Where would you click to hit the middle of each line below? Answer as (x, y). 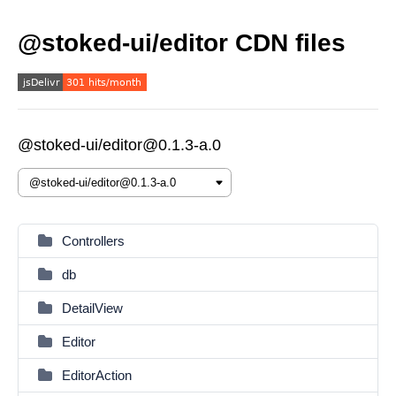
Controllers (93, 241)
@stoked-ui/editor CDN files (182, 43)
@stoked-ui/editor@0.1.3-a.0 (119, 145)
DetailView (92, 308)
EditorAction (97, 375)
